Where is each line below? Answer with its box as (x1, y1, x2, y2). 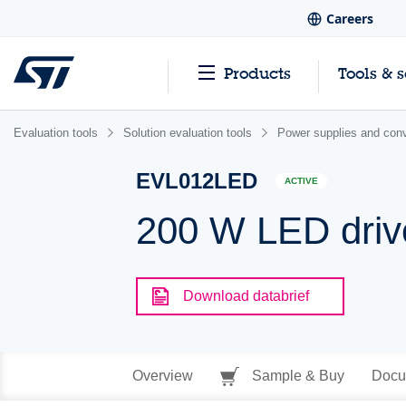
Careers (325, 10, 373, 28)
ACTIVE (285, 176, 319, 187)
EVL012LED (136, 169, 258, 193)
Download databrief (183, 288, 310, 304)
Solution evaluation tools (123, 126, 252, 140)
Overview (131, 368, 193, 383)
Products (224, 63, 291, 83)
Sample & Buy (247, 368, 344, 383)
